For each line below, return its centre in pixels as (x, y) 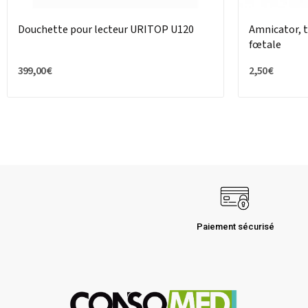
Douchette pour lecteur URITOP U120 (106, 30)
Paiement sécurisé (235, 227)
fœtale (265, 45)
